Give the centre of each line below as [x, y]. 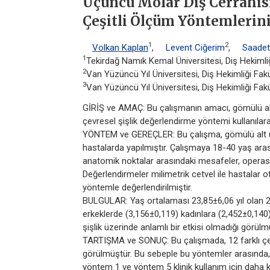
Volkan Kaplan [120, 47]
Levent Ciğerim [195, 47]
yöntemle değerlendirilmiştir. [137, 187]
